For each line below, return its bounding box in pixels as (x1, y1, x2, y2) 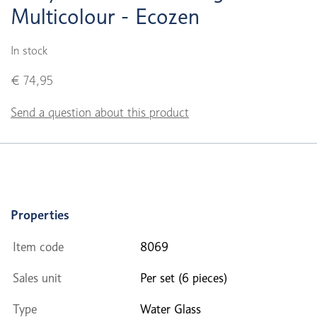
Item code (13, 239, 64, 254)
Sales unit (13, 270, 62, 285)
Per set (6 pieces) (140, 270, 227, 285)
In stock (11, 43, 47, 57)
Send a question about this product (11, 105, 189, 120)
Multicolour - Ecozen (11, 3, 200, 29)
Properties (11, 207, 69, 222)
